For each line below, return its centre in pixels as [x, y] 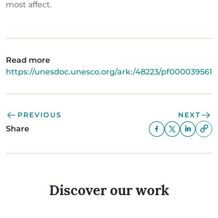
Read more [28, 60]
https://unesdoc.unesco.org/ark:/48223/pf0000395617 [111, 72]
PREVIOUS [40, 115]
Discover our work [109, 190]
